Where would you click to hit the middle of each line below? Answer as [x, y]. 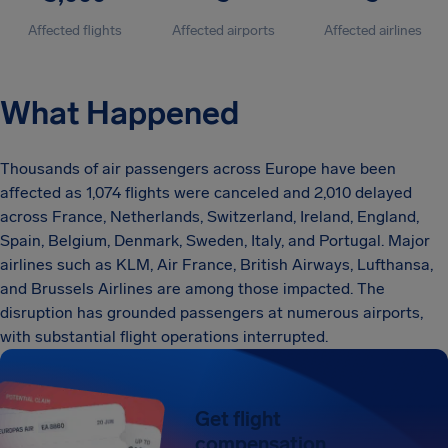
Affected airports [224, 30]
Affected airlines [373, 30]
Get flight [238, 418]
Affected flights [74, 30]
